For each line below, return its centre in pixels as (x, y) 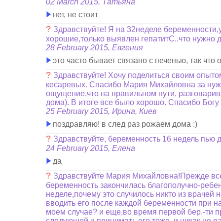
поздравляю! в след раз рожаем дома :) (124, 124)
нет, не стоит (75, 15)
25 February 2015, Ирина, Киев (101, 111)
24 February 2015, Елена (91, 148)
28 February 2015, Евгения (95, 48)
